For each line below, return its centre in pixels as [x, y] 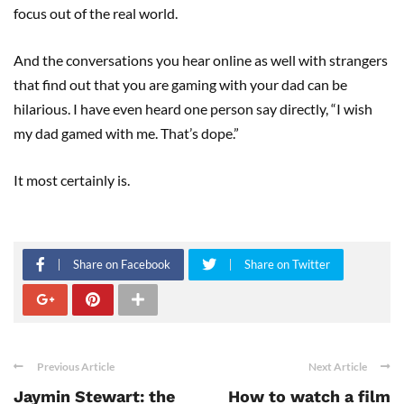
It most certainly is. [73, 179]
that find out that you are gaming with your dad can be [180, 84]
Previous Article [76, 366]
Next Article [338, 366]
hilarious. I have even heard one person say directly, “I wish [193, 108]
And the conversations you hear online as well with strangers [201, 60]
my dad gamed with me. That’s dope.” [126, 133]
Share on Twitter [287, 264]
